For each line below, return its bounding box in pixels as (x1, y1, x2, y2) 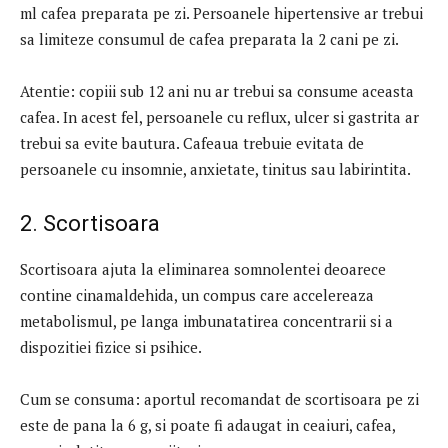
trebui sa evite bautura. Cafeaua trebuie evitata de (20, 132, 364, 153)
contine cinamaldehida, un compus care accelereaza (20, 284, 374, 305)
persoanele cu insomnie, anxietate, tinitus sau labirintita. (20, 158, 411, 179)
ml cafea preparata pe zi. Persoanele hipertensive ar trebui (20, 2, 423, 23)
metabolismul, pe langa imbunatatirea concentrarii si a (20, 310, 393, 331)
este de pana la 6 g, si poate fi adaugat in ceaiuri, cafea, (20, 414, 395, 435)
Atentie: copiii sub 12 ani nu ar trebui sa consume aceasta (20, 80, 414, 101)
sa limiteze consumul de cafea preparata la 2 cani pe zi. (20, 28, 399, 49)
